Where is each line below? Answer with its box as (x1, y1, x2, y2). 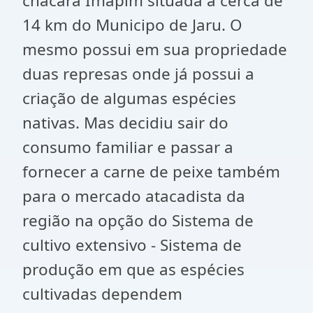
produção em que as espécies (22, 259, 245, 280)
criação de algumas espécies (22, 87, 236, 109)
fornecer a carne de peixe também (22, 161, 280, 182)
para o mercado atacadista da (22, 185, 245, 207)
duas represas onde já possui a (22, 63, 254, 85)
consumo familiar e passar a (22, 136, 233, 158)
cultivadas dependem (22, 283, 182, 305)
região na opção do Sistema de (22, 210, 254, 231)
